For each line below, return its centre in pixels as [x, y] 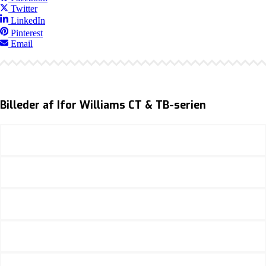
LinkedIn [28, 21]
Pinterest [27, 33]
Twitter [24, 9]
